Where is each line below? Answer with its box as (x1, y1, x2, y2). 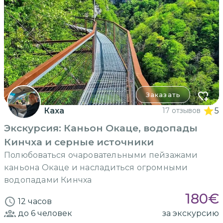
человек (35, 209, 72, 219)
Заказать (145, 91, 181, 99)
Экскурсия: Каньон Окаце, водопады (4, 122, 198, 134)
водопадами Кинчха (4, 175, 92, 185)
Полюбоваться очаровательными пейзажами (4, 150, 198, 160)
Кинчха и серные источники (4, 136, 154, 148)
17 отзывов (162, 106, 201, 115)
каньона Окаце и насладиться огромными (4, 163, 188, 173)
